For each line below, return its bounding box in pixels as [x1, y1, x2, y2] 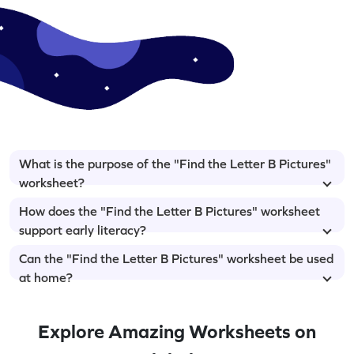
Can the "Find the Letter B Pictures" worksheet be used [19, 250, 333, 265]
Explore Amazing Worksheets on [38, 320, 316, 342]
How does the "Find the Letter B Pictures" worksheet [19, 203, 320, 218]
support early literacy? [19, 222, 146, 237]
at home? [19, 269, 73, 284]
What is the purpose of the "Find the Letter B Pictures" [19, 156, 331, 171]
